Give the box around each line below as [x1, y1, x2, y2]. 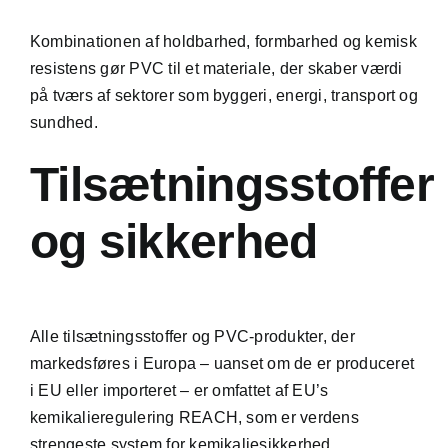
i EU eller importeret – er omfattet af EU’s [29, 381, 329, 399]
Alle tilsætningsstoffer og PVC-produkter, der [29, 327, 355, 345]
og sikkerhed [29, 214, 318, 268]
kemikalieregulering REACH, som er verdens [29, 408, 359, 426]
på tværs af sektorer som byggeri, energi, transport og [29, 86, 418, 104]
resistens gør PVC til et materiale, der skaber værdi [29, 59, 403, 77]
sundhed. [29, 113, 98, 131]
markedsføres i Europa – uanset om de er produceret [29, 354, 414, 372]
